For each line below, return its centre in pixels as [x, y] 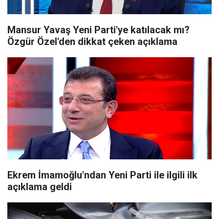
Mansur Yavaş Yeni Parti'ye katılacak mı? [99, 30]
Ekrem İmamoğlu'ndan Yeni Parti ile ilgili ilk [102, 175]
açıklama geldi [40, 187]
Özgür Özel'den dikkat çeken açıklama [92, 42]
